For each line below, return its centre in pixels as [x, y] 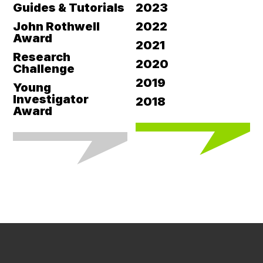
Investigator [51, 99]
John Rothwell [57, 26]
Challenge [44, 68]
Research [42, 57]
